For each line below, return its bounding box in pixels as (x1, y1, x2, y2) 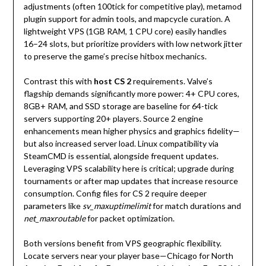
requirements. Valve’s (131, 76, 213, 87)
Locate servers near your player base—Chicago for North (23, 251, 233, 261)
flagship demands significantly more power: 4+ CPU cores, (23, 88, 239, 99)
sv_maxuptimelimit (82, 201, 151, 211)
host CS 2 (93, 76, 131, 87)
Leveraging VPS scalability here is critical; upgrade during (23, 163, 234, 174)
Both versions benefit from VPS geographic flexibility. (23, 238, 221, 249)
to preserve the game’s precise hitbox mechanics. (23, 51, 207, 62)
